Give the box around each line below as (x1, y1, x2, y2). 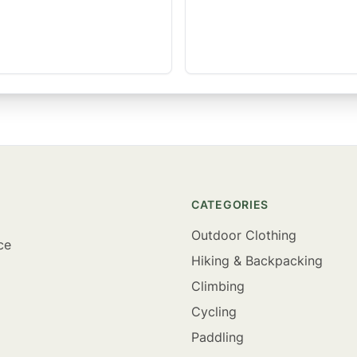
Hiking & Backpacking (191, 253, 323, 269)
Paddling (191, 329, 244, 345)
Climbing (191, 278, 245, 294)
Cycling (191, 304, 237, 320)
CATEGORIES (191, 198, 269, 211)
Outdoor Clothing (191, 227, 296, 243)
